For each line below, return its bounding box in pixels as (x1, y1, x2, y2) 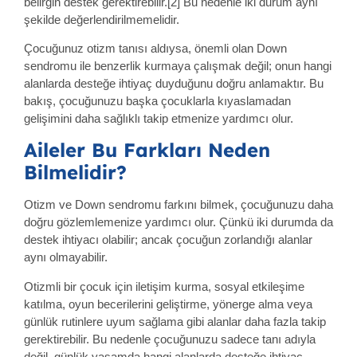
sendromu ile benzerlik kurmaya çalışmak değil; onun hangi (24, 58, 331, 73)
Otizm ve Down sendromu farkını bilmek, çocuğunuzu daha (24, 198, 333, 212)
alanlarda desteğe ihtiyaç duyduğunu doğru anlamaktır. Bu (24, 76, 324, 90)
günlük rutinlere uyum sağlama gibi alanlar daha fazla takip (24, 314, 326, 328)
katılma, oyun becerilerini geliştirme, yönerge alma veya (24, 296, 312, 311)
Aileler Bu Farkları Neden (24, 138, 270, 163)
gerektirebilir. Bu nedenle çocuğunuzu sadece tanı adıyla (24, 331, 316, 346)
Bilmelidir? (24, 160, 127, 185)
